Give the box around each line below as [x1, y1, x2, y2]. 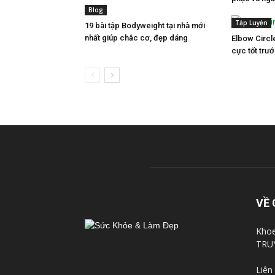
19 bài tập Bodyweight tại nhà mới [85, 20, 205, 30]
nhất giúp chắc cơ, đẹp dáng [85, 33, 188, 42]
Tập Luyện [235, 18, 268, 27]
